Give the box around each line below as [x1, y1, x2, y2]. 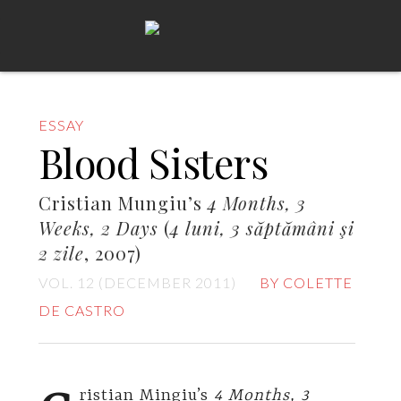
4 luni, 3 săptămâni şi [169, 216, 354, 240]
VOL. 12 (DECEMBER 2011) [38, 274, 236, 291]
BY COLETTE [259, 274, 353, 291]
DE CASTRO [38, 302, 125, 319]
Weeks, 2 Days [38, 216, 158, 240]
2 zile [38, 241, 84, 265]
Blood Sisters [38, 135, 269, 189]
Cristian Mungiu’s [38, 191, 208, 215]
